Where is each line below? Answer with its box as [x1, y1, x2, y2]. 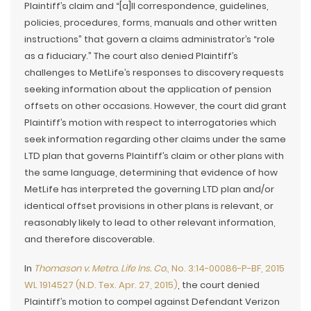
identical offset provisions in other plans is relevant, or [24, 199, 274, 212]
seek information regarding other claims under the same [24, 133, 286, 146]
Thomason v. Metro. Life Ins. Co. [34, 262, 167, 275]
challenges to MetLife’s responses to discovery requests [24, 66, 284, 79]
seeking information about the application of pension [24, 83, 271, 96]
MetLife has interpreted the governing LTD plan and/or [24, 183, 274, 196]
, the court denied [178, 278, 260, 292]
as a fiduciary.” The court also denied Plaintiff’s [24, 49, 238, 62]
